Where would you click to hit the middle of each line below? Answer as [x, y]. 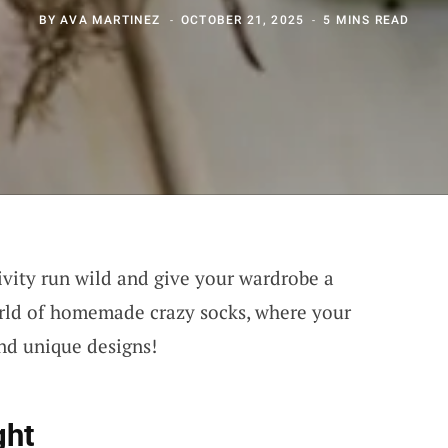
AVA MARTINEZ [110, 19]
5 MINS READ [366, 19]
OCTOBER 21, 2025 [242, 19]
